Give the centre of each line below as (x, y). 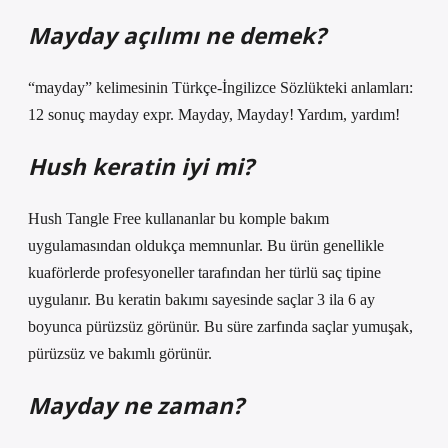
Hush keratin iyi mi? (141, 166)
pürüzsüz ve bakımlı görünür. (120, 353)
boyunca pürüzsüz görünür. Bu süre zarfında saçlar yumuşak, (220, 326)
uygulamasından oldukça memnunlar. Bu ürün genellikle (206, 245)
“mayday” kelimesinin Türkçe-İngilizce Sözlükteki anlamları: (220, 87)
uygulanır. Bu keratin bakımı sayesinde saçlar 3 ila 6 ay (201, 299)
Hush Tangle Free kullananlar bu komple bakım (178, 218)
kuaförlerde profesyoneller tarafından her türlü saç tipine (204, 272)
